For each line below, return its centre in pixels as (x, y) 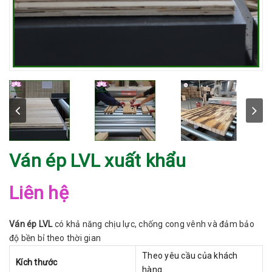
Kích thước (37, 262)
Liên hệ (39, 192)
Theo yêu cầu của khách (190, 255)
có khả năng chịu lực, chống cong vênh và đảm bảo (154, 224)
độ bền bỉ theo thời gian (55, 238)
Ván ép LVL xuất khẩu (97, 160)
